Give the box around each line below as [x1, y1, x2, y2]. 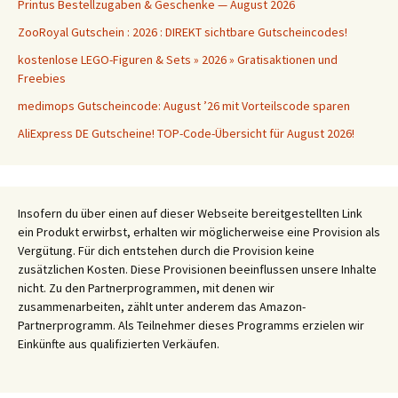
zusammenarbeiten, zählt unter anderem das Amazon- [18, 298, 306, 314]
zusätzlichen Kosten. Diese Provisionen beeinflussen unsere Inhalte [18, 261, 377, 277]
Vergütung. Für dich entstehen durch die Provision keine [18, 243, 314, 259]
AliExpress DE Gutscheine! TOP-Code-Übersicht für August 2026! [18, 125, 354, 141]
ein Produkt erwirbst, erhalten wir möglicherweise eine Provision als [18, 224, 380, 240]
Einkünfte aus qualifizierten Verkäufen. [18, 336, 219, 352]
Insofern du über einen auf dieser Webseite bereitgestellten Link [18, 205, 362, 221]
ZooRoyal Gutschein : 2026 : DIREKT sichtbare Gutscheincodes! [18, 24, 347, 40]
